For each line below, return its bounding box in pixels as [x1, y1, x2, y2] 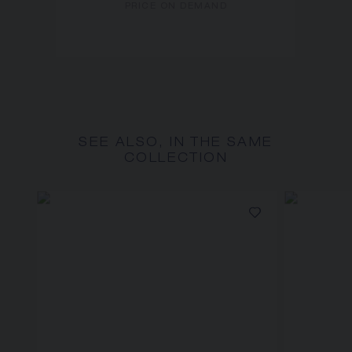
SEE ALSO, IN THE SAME [79, 137, 273, 150]
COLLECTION [123, 153, 228, 166]
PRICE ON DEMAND [124, 2, 228, 11]
